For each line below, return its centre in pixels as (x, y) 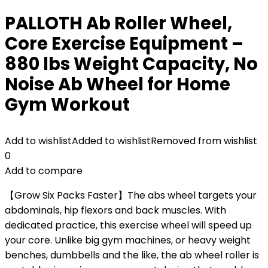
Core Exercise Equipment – (124, 44)
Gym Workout (67, 105)
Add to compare (44, 171)
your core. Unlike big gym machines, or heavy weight (128, 240)
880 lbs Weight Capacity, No (131, 64)
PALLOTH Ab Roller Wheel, (118, 23)
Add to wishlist (38, 141)
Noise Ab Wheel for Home (118, 84)
